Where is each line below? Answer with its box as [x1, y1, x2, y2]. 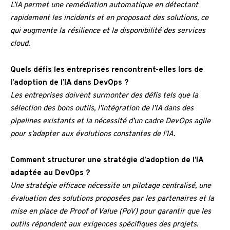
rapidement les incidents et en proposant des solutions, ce [10, 13, 208, 24]
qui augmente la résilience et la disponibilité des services [10, 26, 205, 36]
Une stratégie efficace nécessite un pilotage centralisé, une [10, 181, 211, 191]
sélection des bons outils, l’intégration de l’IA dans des [10, 104, 194, 114]
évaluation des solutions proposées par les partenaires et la [10, 194, 214, 204]
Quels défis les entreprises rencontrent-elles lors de [10, 65, 203, 75]
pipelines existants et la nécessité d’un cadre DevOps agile [10, 117, 210, 127]
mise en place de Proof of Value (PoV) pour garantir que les [10, 207, 211, 217]
